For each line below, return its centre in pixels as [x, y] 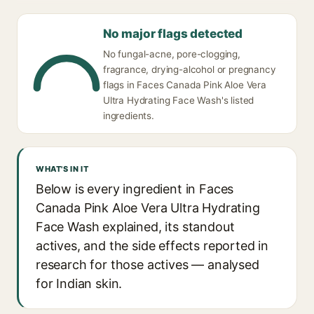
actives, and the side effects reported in [152, 246]
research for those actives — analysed [148, 265]
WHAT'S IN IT [62, 169]
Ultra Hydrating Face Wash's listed [179, 100]
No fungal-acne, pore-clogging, [172, 54]
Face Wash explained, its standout [135, 227]
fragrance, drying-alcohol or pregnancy [190, 69]
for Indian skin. [79, 284]
